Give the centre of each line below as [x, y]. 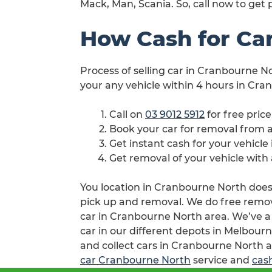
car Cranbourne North [135, 260]
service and [221, 260]
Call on [127, 115]
